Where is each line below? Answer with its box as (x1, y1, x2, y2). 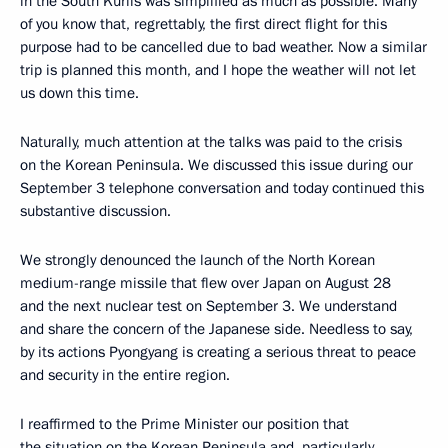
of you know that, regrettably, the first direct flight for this (20, 13, 387, 34)
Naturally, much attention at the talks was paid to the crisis (20, 131, 402, 152)
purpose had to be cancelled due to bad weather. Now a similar (20, 36, 427, 57)
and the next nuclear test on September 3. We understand (20, 295, 397, 316)
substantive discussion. (20, 200, 171, 221)
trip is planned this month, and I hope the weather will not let (20, 59, 416, 80)
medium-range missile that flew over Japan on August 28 (20, 272, 391, 293)
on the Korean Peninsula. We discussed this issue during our (20, 154, 413, 175)
